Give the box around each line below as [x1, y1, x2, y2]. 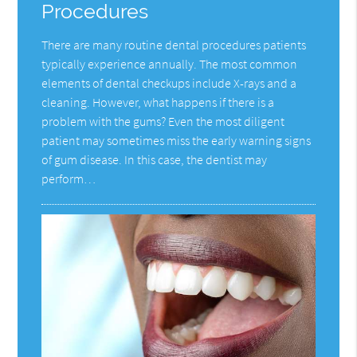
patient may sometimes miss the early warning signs [41, 132, 312, 149]
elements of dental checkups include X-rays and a [41, 75, 297, 92]
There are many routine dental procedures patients [41, 37, 307, 53]
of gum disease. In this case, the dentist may [41, 151, 268, 168]
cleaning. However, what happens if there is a [41, 94, 275, 111]
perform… [41, 171, 96, 187]
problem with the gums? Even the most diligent [41, 113, 285, 130]
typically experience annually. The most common [41, 56, 298, 73]
